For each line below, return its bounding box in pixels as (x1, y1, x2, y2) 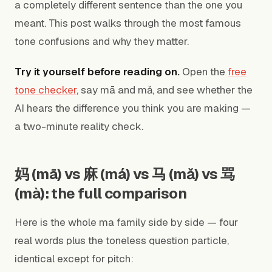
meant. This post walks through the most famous (15, 16, 241, 30)
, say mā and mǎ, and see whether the (76, 83, 253, 97)
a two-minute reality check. (15, 120, 143, 133)
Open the (180, 65, 228, 78)
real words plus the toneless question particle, (15, 234, 229, 247)
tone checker (15, 83, 76, 97)
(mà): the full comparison (15, 184, 186, 203)
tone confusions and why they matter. (15, 35, 189, 48)
